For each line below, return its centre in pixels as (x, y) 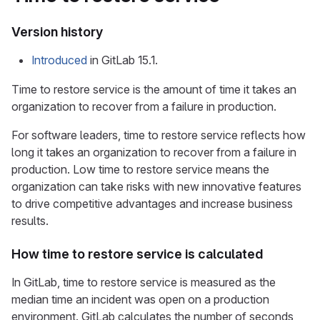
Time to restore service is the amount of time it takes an (154, 89)
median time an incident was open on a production (140, 299)
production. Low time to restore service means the (140, 169)
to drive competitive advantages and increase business (152, 204)
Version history (57, 32)
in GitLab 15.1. (122, 60)
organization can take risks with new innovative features (156, 186)
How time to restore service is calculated (137, 254)
